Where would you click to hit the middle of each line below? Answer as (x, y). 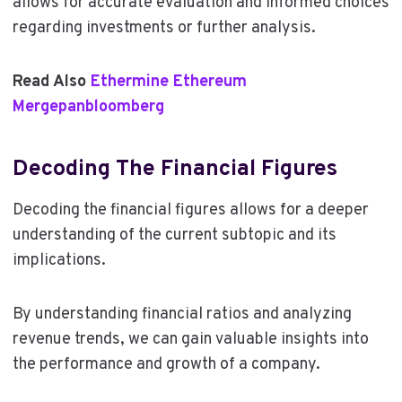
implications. (59, 260)
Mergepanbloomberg (88, 107)
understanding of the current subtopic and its (174, 235)
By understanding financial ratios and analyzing (182, 314)
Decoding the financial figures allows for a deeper (190, 210)
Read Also (51, 82)
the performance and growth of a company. (166, 364)
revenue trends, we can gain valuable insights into (190, 339)
